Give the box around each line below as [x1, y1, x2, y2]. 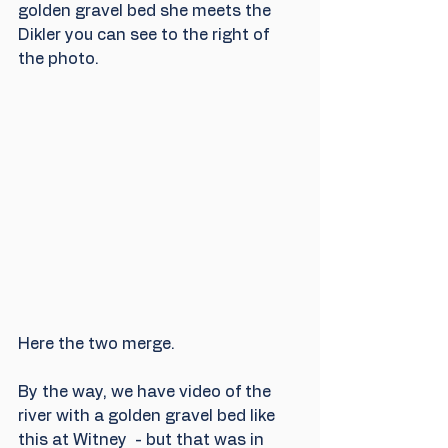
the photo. [18, 51, 99, 68]
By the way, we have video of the [18, 384, 275, 401]
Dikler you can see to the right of [18, 27, 273, 44]
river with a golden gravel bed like [18, 408, 279, 425]
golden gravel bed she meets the [18, 3, 275, 20]
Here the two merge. [18, 336, 175, 353]
